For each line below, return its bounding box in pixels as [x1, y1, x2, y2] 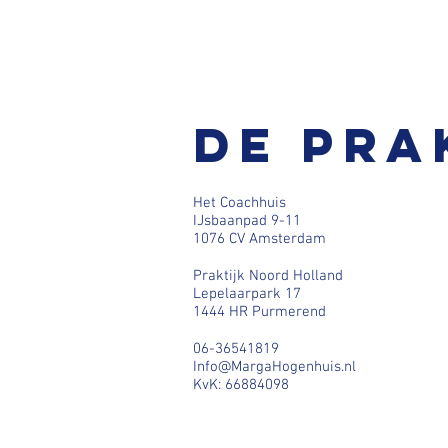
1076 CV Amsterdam [193, 230, 326, 249]
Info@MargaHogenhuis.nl [193, 358, 356, 377]
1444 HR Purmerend [193, 303, 326, 322]
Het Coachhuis [193, 194, 286, 213]
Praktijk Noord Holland [193, 267, 343, 286]
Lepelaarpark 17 [193, 285, 301, 304]
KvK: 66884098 [193, 376, 289, 395]
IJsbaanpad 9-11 [193, 212, 301, 231]
